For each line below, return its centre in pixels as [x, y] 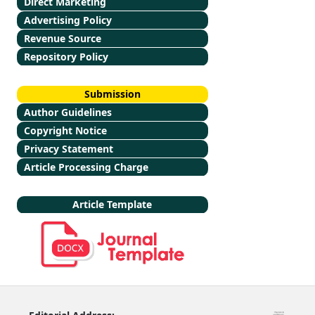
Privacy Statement [68, 149]
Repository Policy [66, 57]
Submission [112, 94]
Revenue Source [62, 38]
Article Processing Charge [86, 167]
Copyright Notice [65, 130]
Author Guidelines [67, 112]
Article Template [112, 204]
